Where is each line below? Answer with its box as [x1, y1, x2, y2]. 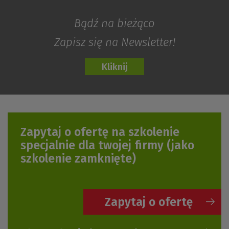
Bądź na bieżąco [74, 16, 155, 30]
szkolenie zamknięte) [20, 151, 136, 166]
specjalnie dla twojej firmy [20, 138, 167, 152]
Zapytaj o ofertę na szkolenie [20, 125, 179, 139]
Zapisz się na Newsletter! [54, 35, 175, 49]
